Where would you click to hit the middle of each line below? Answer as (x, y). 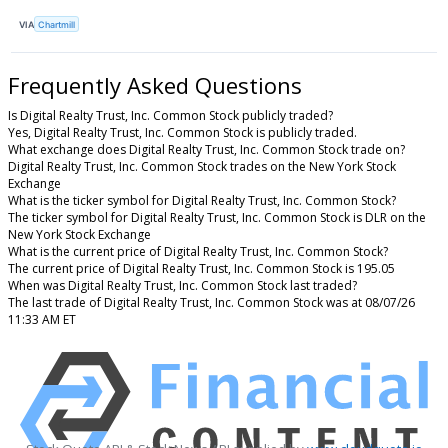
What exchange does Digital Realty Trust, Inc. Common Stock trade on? (206, 149)
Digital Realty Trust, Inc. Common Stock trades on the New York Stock (202, 166)
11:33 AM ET (42, 319)
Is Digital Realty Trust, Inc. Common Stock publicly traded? (170, 115)
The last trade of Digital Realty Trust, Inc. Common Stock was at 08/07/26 (211, 302)
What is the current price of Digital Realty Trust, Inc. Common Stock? (198, 251)
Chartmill (57, 24)
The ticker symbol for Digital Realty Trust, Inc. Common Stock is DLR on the (217, 217)
